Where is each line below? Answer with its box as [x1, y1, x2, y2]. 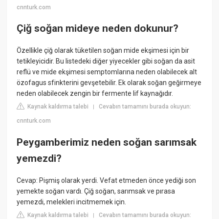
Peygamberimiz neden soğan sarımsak [17, 136, 197, 148]
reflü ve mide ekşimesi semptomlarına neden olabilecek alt [17, 68, 197, 76]
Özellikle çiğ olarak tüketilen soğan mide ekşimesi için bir [17, 46, 190, 55]
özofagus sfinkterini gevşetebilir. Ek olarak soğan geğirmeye [17, 79, 202, 87]
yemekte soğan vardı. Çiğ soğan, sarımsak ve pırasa [17, 187, 175, 196]
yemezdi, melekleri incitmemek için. [17, 198, 127, 206]
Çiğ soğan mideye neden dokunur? [17, 22, 179, 34]
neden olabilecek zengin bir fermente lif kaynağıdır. [17, 89, 174, 98]
